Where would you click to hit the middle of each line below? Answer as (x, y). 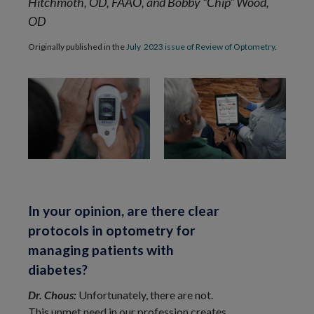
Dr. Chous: (53, 295)
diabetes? (58, 269)
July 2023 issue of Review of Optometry (200, 47)
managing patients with (101, 250)
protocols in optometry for (112, 230)
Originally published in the (77, 47)
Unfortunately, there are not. (146, 295)
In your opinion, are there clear (124, 211)
